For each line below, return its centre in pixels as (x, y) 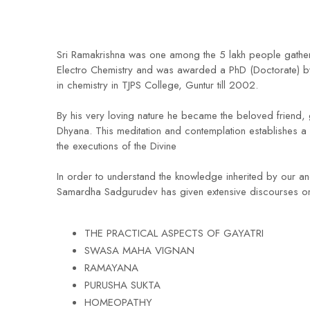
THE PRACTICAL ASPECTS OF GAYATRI (174, 233)
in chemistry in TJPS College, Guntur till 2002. (157, 85)
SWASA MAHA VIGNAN (139, 250)
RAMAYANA (111, 268)
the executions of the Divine (117, 146)
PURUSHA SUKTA (122, 285)
